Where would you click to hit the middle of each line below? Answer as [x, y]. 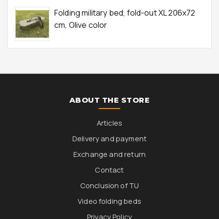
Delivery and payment [109, 139]
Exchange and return [109, 154]
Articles [109, 123]
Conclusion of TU [109, 186]
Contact [109, 170]
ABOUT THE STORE [109, 100]
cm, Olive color [81, 25]
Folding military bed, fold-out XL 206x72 [125, 12]
